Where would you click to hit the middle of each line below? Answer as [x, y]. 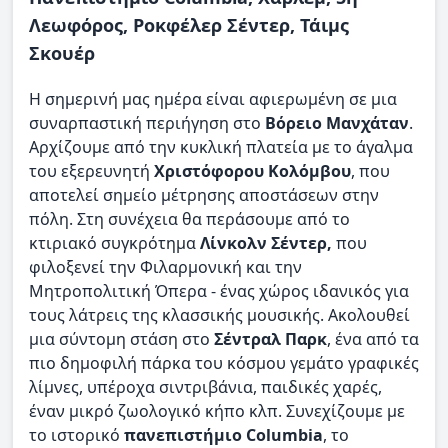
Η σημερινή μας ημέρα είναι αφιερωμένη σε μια [213, 99]
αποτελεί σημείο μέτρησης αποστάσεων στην [204, 195]
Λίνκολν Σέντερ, [264, 243]
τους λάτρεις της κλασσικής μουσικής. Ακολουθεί [219, 315]
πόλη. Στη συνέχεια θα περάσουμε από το [189, 219]
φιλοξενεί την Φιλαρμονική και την [165, 267]
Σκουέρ [62, 53]
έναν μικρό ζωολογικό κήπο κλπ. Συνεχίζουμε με [217, 411]
